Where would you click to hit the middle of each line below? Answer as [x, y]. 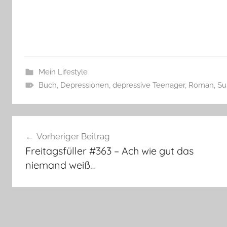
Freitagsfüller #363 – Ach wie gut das [109, 150]
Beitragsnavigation [72, 125]
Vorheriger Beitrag [73, 136]
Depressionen [84, 85]
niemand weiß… [60, 165]
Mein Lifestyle [63, 72]
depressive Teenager [148, 85]
